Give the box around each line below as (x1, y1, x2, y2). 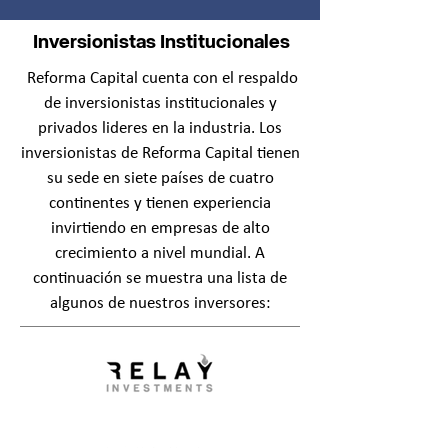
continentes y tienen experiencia (49, 195, 271, 212)
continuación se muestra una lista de (33, 270, 287, 287)
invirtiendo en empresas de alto (50, 220, 270, 237)
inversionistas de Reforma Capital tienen (20, 145, 300, 162)
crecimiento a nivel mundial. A (55, 245, 265, 262)
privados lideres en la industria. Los (38, 120, 282, 137)
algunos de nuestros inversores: (49, 295, 271, 312)
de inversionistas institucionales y (43, 95, 277, 112)
